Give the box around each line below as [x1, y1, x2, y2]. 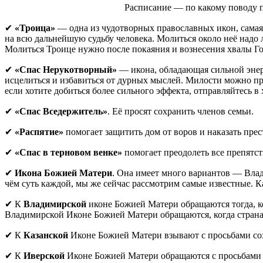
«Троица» [15, 22, 55, 33]
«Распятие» [15, 126, 63, 137]
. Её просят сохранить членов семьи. [107, 106, 254, 116]
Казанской [23, 230, 68, 240]
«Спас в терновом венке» [15, 147, 122, 157]
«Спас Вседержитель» [15, 106, 107, 116]
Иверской [23, 250, 65, 261]
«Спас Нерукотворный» [15, 64, 117, 75]
